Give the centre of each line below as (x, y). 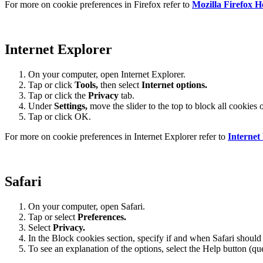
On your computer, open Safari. (87, 207)
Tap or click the (58, 96)
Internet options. (174, 85)
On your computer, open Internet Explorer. (107, 75)
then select (120, 85)
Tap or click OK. (60, 117)
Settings (70, 106)
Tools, (86, 85)
